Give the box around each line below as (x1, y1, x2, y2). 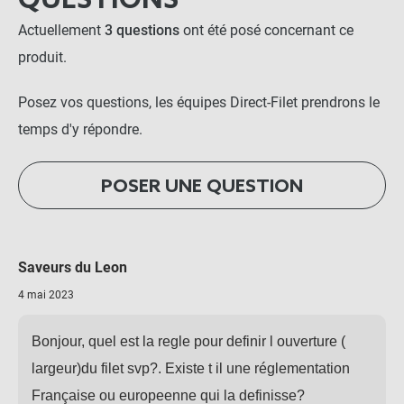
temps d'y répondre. (18, 121, 142, 138)
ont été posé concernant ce (183, 22, 353, 39)
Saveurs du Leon (18, 258, 127, 276)
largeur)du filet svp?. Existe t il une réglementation (32, 360, 350, 376)
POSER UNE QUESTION (101, 176, 303, 198)
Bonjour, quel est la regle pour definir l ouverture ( (32, 333, 345, 349)
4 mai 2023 (18, 288, 74, 301)
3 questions (105, 22, 183, 39)
